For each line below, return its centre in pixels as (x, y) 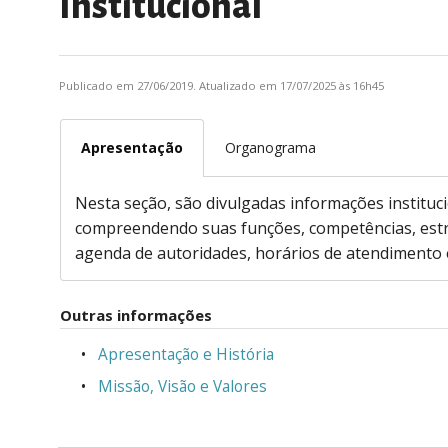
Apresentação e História (186, 355)
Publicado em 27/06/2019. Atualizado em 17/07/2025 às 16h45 (221, 85)
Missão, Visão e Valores (182, 387)
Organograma (270, 148)
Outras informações (135, 315)
